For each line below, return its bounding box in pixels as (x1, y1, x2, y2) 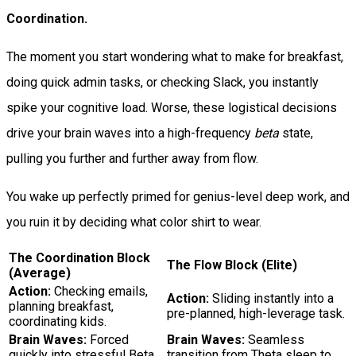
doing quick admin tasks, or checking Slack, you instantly (6, 74, 319, 90)
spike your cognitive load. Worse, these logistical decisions (6, 99, 337, 115)
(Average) (9, 265, 71, 281)
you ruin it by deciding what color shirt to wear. (6, 214, 261, 230)
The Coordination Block (9, 250, 150, 265)
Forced (87, 331, 129, 347)
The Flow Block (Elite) (167, 257, 297, 273)
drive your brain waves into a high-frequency (6, 125, 254, 141)
